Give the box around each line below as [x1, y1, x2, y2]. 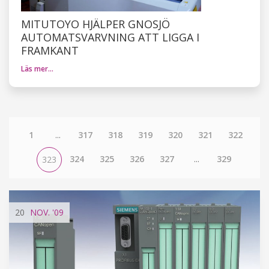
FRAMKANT [21, 43, 79, 58]
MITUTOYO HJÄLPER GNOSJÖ [21, 16, 170, 31]
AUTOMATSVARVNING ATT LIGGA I [21, 29, 199, 44]
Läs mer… [21, 63, 53, 74]
